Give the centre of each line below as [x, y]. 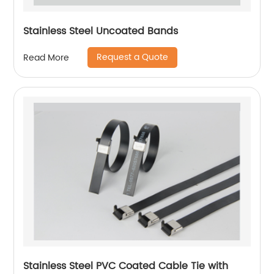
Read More [46, 57]
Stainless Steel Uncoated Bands [101, 31]
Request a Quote [133, 57]
